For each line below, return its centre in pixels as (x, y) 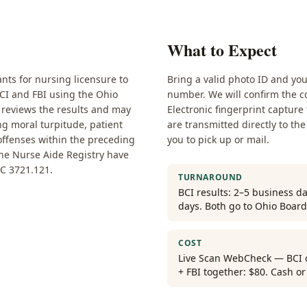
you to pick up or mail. (218, 139)
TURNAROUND (210, 177)
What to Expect (222, 50)
